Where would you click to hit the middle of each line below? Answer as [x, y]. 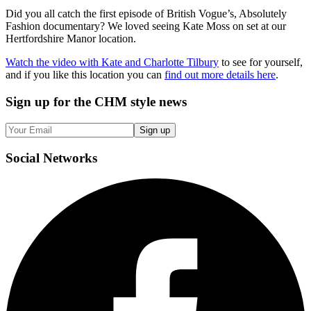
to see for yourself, [261, 62]
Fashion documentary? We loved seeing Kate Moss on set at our [146, 26]
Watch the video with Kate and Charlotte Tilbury [112, 62]
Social [23, 158]
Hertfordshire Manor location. [71, 39]
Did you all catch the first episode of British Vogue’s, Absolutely [146, 14]
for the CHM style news [120, 102]
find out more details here [220, 75]
